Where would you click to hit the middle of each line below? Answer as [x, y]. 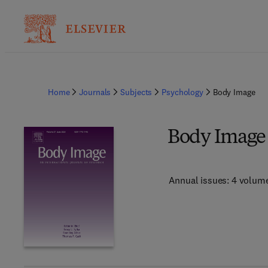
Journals [95, 92]
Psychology [182, 92]
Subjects [136, 92]
